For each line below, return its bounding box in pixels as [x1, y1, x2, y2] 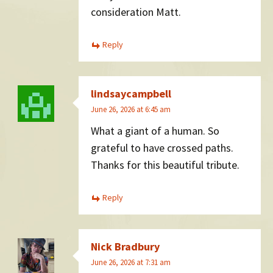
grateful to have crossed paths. [91, 141, 233, 155]
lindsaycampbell [91, 86, 171, 101]
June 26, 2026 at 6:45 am [91, 104, 171, 115]
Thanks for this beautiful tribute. [91, 158, 239, 172]
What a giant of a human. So [91, 124, 219, 138]
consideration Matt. [91, 5, 181, 19]
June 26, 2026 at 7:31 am [91, 257, 171, 268]
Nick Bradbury [91, 239, 160, 253]
